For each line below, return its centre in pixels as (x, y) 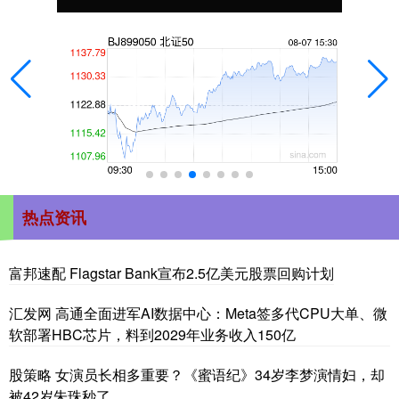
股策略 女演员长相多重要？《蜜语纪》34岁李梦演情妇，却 (197, 374)
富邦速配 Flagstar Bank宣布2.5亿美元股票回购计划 (171, 273)
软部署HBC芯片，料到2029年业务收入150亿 (152, 334)
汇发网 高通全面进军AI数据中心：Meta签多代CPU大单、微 (198, 313)
